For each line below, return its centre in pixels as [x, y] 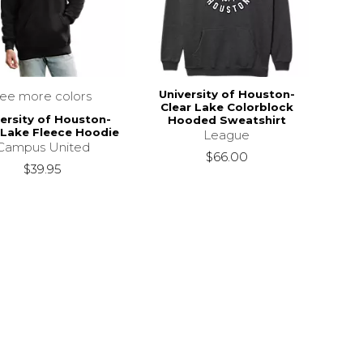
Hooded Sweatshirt [226, 120]
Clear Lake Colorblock [226, 107]
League [227, 135]
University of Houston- [226, 94]
